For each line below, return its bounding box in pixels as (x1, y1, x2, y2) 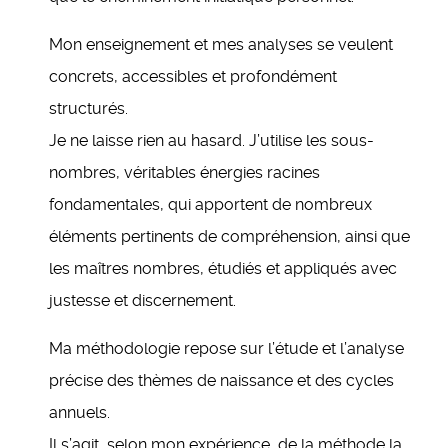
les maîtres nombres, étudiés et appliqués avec (49, 259, 397, 278)
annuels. (49, 403, 110, 422)
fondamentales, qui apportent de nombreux (49, 195, 372, 214)
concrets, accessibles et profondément (49, 67, 337, 86)
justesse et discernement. (49, 291, 236, 310)
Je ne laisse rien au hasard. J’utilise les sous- (49, 131, 374, 150)
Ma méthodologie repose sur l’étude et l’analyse (49, 339, 404, 358)
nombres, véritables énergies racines (49, 163, 320, 182)
